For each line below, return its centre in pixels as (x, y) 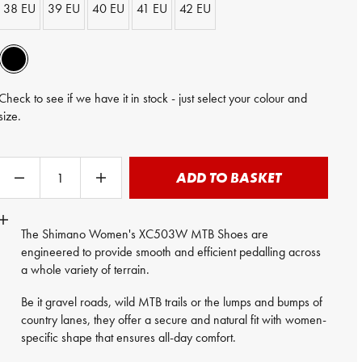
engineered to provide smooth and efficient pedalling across (171, 252)
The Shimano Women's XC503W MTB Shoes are (145, 234)
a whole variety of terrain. (86, 269)
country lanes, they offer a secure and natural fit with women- (174, 320)
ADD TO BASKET (229, 177)
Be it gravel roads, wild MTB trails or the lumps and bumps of (172, 302)
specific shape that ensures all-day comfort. (129, 337)
